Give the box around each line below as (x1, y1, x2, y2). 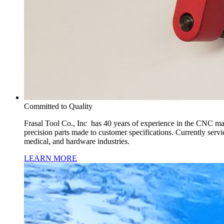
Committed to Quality (24, 102, 92, 110)
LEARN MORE (24, 154, 77, 162)
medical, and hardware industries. (24, 137, 129, 145)
